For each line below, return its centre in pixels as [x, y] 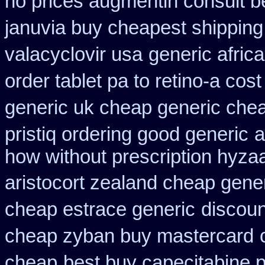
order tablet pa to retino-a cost [133, 81]
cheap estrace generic [100, 209]
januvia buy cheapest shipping [134, 28]
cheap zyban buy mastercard [129, 236]
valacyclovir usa [74, 54]
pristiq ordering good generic [127, 134]
